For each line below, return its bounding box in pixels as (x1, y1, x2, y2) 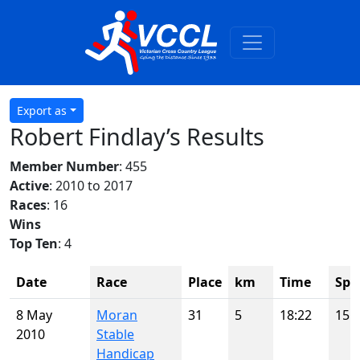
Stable (96, 325, 134, 343)
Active (10, 177, 49, 194)
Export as (17, 103, 67, 118)
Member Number (10, 157, 119, 175)
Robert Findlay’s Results (10, 121, 264, 152)
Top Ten (10, 235, 58, 252)
